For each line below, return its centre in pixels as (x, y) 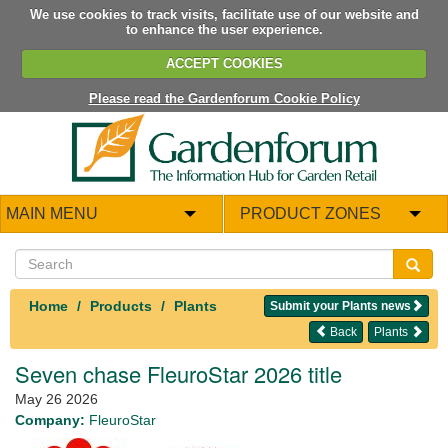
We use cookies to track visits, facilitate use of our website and (224, 14)
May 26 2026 (56, 398)
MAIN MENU (52, 213)
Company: (50, 419)
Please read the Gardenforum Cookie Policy (224, 98)
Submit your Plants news (340, 305)
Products (121, 305)
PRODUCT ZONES (310, 213)
